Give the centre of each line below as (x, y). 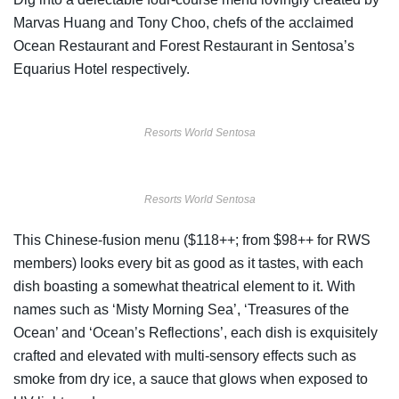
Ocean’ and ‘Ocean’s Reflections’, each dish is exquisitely (195, 332)
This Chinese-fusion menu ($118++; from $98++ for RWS (192, 240)
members (43, 263)
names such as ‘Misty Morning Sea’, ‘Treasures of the (181, 309)
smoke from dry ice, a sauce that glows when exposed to (191, 379)
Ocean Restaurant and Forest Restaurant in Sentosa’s (184, 45)
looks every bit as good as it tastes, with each (220, 263)
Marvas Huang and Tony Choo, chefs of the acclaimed (183, 22)
